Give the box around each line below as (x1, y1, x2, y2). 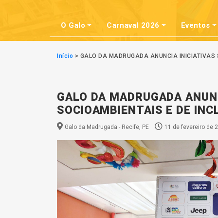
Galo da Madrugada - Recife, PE (65, 124, 149, 130)
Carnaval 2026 (107, 21, 160, 30)
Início (57, 53, 73, 59)
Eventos (181, 21, 210, 30)
